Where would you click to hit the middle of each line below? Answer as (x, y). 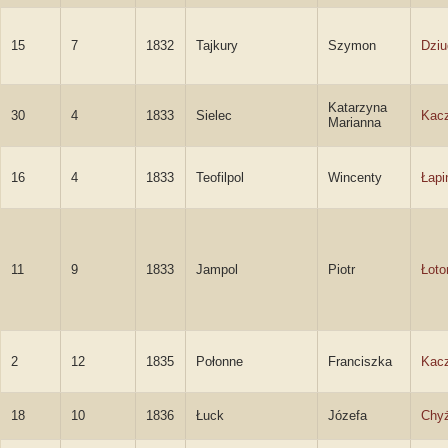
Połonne (219, 361)
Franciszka (360, 361)
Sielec (214, 115)
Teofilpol (220, 177)
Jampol (217, 269)
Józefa (347, 415)
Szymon (352, 45)
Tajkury (217, 45)
